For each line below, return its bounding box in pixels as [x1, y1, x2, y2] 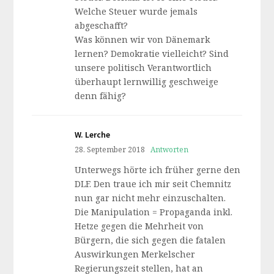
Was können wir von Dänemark [75, 34, 210, 45]
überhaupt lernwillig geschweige [75, 76, 219, 87]
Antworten [150, 144, 189, 154]
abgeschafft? [75, 20, 128, 31]
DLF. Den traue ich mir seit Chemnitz [75, 178, 232, 190]
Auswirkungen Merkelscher [75, 248, 196, 260]
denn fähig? [75, 90, 127, 102]
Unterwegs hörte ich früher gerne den [75, 164, 241, 176]
